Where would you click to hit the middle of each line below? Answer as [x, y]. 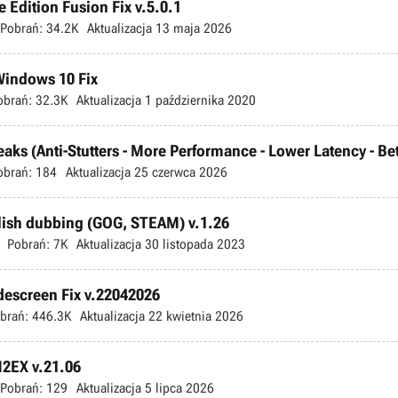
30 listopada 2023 [193, 244]
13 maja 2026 [192, 28]
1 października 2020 [199, 100]
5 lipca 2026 [178, 388]
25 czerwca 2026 [179, 172]
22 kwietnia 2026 [194, 316]
